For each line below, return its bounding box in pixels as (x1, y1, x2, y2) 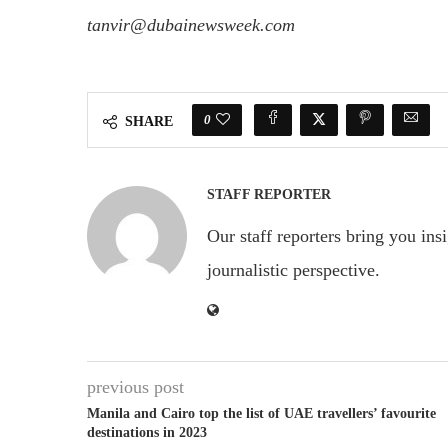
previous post (87, 377, 184, 398)
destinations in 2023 (87, 425, 207, 441)
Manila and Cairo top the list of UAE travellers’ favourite (87, 406, 436, 422)
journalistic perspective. (207, 260, 380, 281)
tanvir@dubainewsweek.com (87, 15, 295, 36)
